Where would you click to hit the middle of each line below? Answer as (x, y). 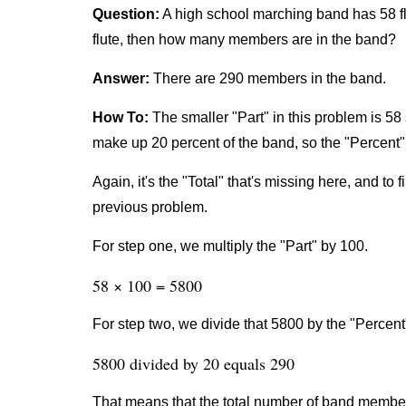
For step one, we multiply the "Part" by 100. (230, 246)
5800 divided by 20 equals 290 (193, 363)
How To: (121, 117)
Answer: (121, 78)
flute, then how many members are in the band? (244, 39)
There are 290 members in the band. (268, 78)
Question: (126, 14)
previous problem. (150, 207)
